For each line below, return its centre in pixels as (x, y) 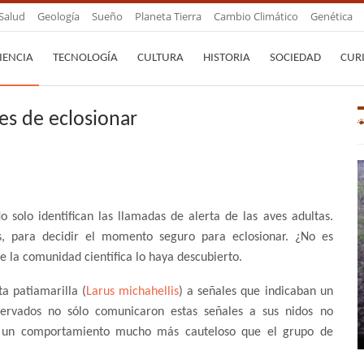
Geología (58, 16)
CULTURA (160, 58)
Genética (331, 16)
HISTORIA (227, 58)
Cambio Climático (256, 16)
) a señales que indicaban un (256, 292)
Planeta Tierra (168, 16)
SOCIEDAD (295, 58)
